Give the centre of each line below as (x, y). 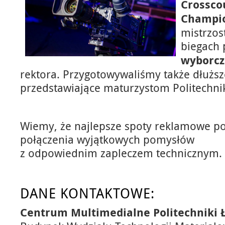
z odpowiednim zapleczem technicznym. (121, 153)
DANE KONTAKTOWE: (89, 193)
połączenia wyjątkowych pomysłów (107, 140)
